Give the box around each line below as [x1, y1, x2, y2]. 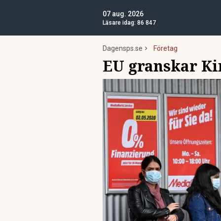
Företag [153, 44, 178, 52]
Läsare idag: [103, 19, 137, 26]
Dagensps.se [103, 44, 143, 52]
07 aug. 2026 [103, 10, 144, 18]
